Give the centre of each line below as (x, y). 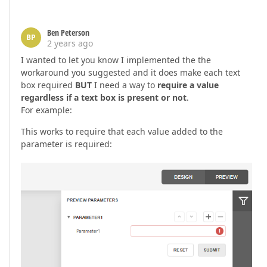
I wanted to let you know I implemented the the (116, 60)
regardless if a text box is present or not (104, 97)
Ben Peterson (68, 32)
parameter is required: (66, 144)
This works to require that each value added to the (122, 131)
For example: (46, 110)
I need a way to (125, 85)
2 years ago (70, 43)
